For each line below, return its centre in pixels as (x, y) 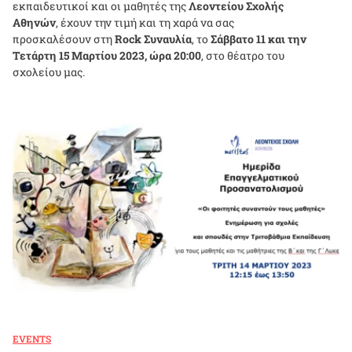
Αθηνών (34, 23)
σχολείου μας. (49, 72)
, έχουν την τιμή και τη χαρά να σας (145, 23)
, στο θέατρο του (243, 56)
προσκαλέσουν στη (64, 39)
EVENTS (32, 339)
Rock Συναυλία (153, 39)
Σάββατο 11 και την (258, 39)
